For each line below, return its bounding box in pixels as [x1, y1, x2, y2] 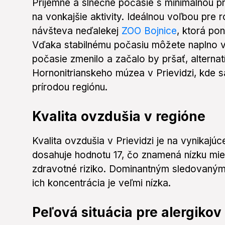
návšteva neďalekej [32, 25, 122, 37]
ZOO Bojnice [122, 25, 177, 37]
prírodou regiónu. [32, 81, 107, 93]
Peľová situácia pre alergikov [32, 204, 221, 220]
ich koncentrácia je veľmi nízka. [32, 177, 171, 189]
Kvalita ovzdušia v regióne [32, 108, 205, 125]
